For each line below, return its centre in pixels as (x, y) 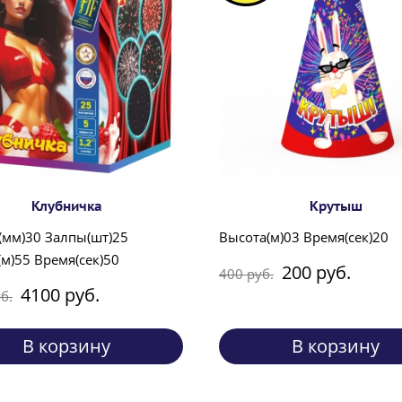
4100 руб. (60, 295)
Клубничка (66, 206)
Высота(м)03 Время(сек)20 (304, 237)
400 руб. (246, 273)
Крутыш (336, 206)
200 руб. (316, 273)
